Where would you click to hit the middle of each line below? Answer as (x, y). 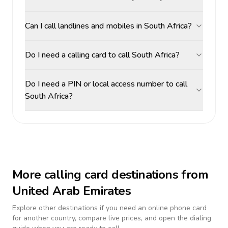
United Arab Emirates (72, 191)
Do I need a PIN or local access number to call (106, 84)
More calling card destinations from (110, 175)
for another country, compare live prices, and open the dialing (112, 218)
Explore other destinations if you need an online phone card (109, 208)
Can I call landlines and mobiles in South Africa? (108, 26)
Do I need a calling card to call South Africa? (102, 55)
